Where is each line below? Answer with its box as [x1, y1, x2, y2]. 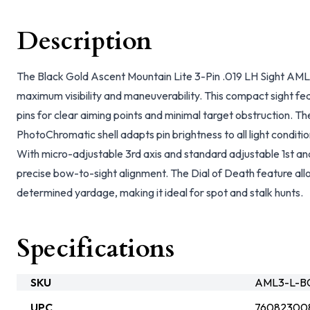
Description [17, 24, 152, 58]
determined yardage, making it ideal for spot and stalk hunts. [17, 185, 303, 199]
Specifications [17, 232, 174, 266]
